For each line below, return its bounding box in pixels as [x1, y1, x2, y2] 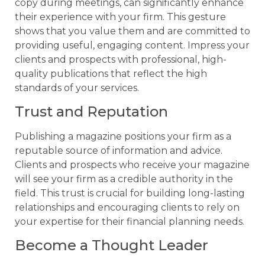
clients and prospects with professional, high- [15, 53, 227, 65]
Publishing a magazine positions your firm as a [15, 130, 231, 142]
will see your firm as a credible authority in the [15, 173, 233, 185]
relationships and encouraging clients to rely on [15, 201, 240, 213]
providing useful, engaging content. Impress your [15, 39, 250, 51]
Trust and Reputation [15, 102, 168, 120]
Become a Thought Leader [15, 237, 208, 254]
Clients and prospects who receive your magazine [15, 159, 250, 170]
